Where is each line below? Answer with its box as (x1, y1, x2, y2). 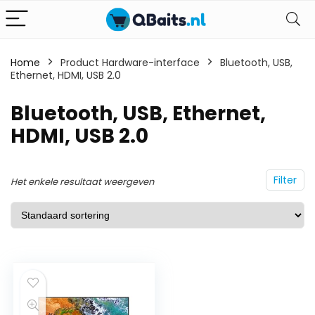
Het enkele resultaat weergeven (11, 175, 154, 188)
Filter (274, 173, 297, 187)
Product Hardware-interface (60, 56, 200, 70)
